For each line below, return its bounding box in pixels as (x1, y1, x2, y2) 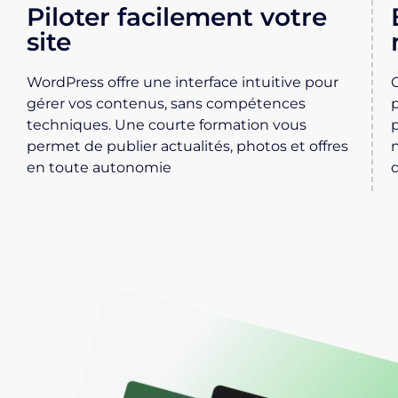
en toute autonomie (27, 159, 172, 177)
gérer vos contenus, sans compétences (27, 95, 306, 113)
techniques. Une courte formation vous (27, 116, 307, 134)
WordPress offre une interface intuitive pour (27, 74, 339, 92)
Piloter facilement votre (27, 2, 328, 33)
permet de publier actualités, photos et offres (27, 138, 349, 155)
